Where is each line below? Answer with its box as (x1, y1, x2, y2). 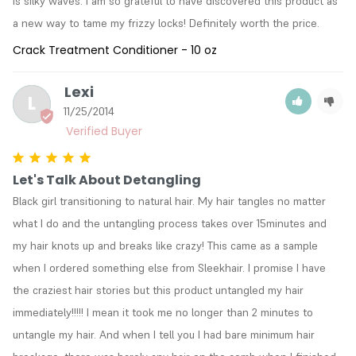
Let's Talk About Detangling (13, 170, 201, 189)
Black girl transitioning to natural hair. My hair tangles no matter (13, 193, 326, 208)
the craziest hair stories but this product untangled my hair (13, 282, 304, 297)
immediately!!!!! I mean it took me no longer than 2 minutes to (13, 304, 313, 319)
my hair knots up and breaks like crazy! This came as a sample (13, 238, 318, 253)
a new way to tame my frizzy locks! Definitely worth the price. (13, 15, 319, 30)
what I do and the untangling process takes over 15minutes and (13, 215, 327, 230)
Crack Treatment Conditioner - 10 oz (13, 41, 217, 58)
